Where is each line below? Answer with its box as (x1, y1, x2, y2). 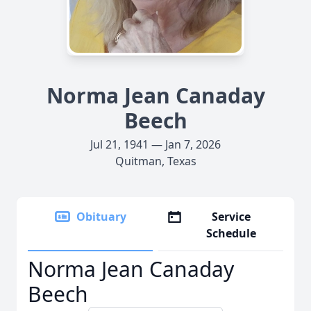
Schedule (206, 226, 257, 241)
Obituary (76, 209, 126, 224)
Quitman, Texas (115, 153, 196, 169)
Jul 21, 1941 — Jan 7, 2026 (90, 137, 221, 152)
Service (212, 209, 251, 224)
